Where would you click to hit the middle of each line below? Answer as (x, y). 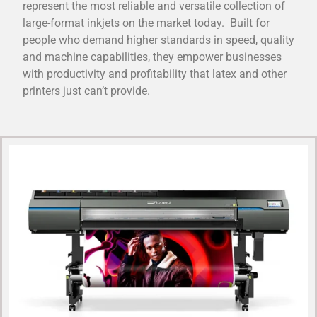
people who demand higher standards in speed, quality (158, 40)
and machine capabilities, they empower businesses (152, 57)
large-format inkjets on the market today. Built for (146, 23)
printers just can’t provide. (86, 91)
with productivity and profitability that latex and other (155, 74)
